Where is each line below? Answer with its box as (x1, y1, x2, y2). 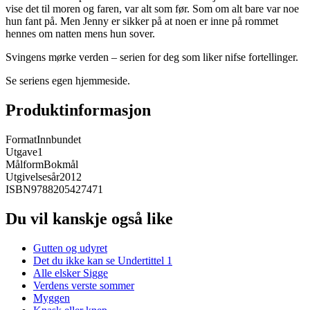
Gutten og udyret (33, 241, 107, 254)
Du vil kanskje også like (6, 209, 173, 228)
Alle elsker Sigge (33, 266, 108, 279)
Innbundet (37, 134, 81, 146)
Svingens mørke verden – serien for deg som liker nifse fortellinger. (6, 51, 298, 64)
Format (6, 134, 37, 146)
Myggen (33, 291, 70, 304)
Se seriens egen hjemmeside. (6, 75, 130, 87)
